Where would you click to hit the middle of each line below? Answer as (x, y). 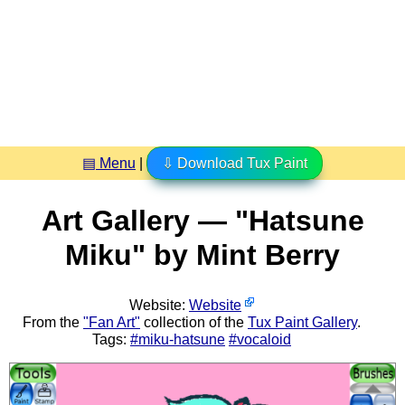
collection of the (194, 322)
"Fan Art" (112, 322)
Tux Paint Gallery (302, 322)
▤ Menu (109, 163)
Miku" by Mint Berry (202, 255)
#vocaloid (260, 339)
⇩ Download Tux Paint (235, 163)
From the (53, 322)
